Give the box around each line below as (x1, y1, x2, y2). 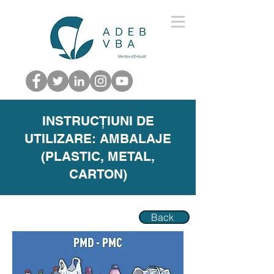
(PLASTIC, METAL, (41, 149, 155, 164)
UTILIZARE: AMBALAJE (24, 131, 171, 146)
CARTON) (68, 166, 127, 182)
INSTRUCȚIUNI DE (42, 113, 154, 128)
